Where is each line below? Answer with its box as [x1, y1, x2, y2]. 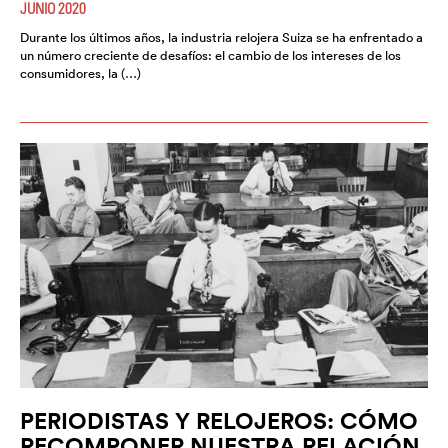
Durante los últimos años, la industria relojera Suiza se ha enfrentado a [20, 29, 423, 47]
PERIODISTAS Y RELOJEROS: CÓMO [20, 405, 418, 435]
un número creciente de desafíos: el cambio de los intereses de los [20, 47, 401, 65]
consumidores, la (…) [20, 65, 141, 83]
